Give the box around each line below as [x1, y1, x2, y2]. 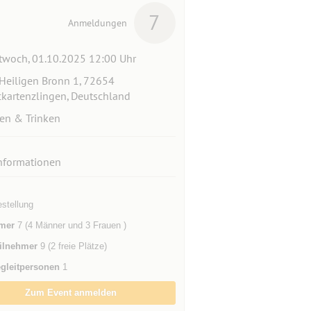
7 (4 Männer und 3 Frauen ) [14, 220, 126, 230]
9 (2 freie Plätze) [37, 241, 107, 251]
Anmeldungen [67, 17, 127, 29]
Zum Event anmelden [25, 287, 117, 298]
